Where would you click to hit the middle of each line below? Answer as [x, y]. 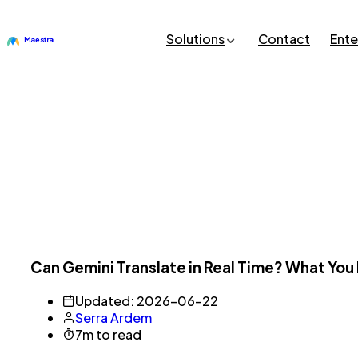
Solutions [195, 38]
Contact [284, 38]
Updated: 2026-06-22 [147, 301]
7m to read [108, 335]
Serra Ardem [113, 318]
